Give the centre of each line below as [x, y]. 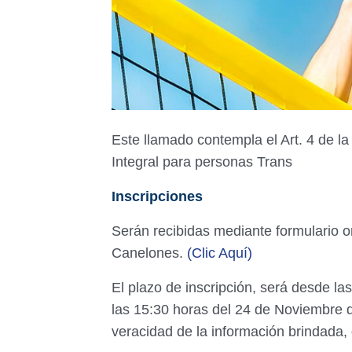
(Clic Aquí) [220, 253]
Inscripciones [159, 196]
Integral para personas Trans [204, 162]
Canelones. [149, 253]
